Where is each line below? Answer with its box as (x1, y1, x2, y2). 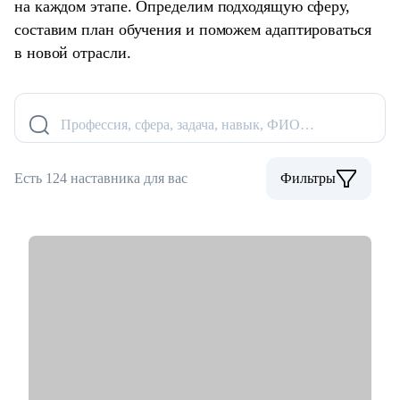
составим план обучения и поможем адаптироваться (14, 21, 371, 39)
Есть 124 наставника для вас (14, 171, 187, 187)
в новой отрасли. (14, 44, 131, 62)
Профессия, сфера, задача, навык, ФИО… (61, 117, 314, 133)
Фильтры (280, 171, 336, 187)
